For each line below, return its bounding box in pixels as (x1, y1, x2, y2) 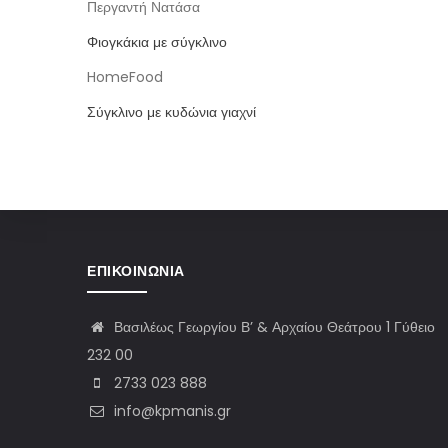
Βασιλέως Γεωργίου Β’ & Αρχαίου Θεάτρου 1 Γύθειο (110, 317, 435, 337)
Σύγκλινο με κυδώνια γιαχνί (87, 102, 256, 122)
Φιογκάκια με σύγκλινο (87, 32, 227, 52)
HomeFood (87, 67, 163, 87)
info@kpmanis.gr (110, 401, 231, 421)
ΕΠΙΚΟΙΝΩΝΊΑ (87, 261, 185, 281)
